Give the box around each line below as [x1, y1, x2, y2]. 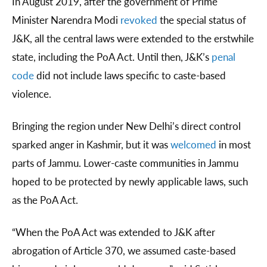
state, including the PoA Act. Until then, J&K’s [12, 49, 212, 64]
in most [216, 137, 251, 152]
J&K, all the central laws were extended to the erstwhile [12, 31, 254, 46]
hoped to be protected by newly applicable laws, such [12, 174, 248, 189]
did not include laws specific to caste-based [34, 68, 226, 83]
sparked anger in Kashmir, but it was [12, 137, 170, 152]
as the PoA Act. [12, 193, 80, 207]
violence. [12, 86, 54, 101]
